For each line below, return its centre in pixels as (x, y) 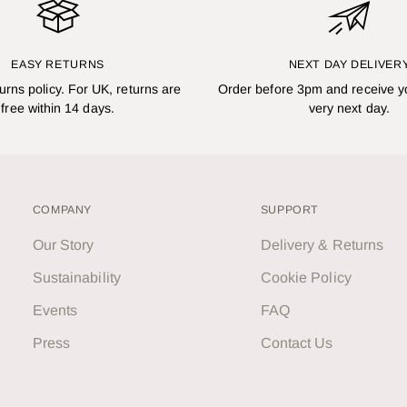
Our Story (63, 245)
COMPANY (62, 210)
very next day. (349, 109)
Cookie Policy (306, 278)
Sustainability (76, 278)
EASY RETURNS (58, 65)
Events (55, 311)
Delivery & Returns (322, 245)
